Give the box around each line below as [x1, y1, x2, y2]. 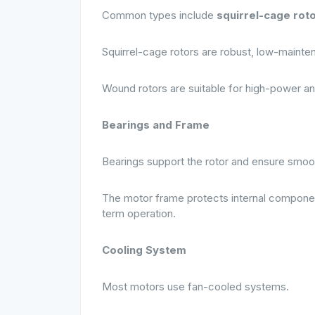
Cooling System [102, 243, 186, 257]
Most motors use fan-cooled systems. [102, 280, 289, 293]
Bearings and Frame [102, 118, 210, 131]
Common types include [102, 8, 217, 22]
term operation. [102, 207, 176, 220]
